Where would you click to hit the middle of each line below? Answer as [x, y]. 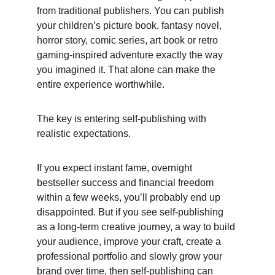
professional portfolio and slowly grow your [131, 256]
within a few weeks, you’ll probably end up [130, 197]
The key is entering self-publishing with [123, 119]
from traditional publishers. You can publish [132, 11]
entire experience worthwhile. [102, 84]
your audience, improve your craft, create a [130, 242]
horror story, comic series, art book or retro [129, 40]
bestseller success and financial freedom [126, 183]
